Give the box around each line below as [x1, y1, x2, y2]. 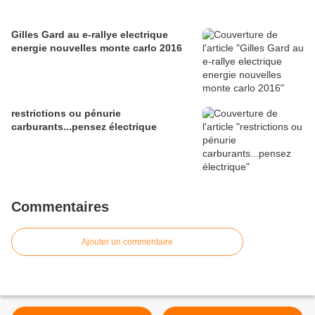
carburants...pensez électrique [11, 121, 157, 133]
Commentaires [11, 199, 109, 215]
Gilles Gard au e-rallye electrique [11, 29, 168, 41]
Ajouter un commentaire [82, 237, 173, 247]
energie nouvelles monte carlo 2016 [11, 42, 182, 54]
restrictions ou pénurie [11, 108, 121, 120]
